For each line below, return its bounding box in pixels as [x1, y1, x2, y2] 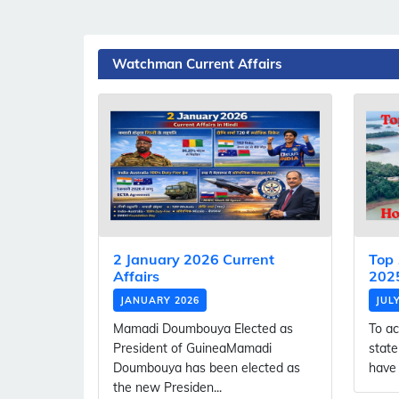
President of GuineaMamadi [113, 340, 272, 357]
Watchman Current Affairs [112, 55, 282, 73]
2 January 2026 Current [113, 250, 274, 269]
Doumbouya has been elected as [113, 360, 300, 377]
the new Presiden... [113, 379, 222, 396]
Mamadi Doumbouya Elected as [113, 321, 293, 338]
